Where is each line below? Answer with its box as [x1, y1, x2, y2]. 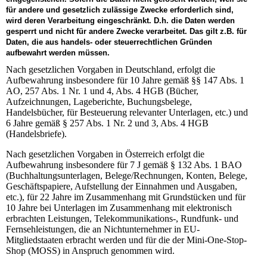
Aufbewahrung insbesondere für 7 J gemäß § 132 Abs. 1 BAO [6, 160, 242, 170]
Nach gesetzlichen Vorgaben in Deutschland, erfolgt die [6, 64, 215, 75]
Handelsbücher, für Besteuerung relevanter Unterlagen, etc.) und [6, 107, 248, 118]
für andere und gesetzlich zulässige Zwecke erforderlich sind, [6, 5, 234, 14]
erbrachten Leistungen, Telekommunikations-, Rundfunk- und [6, 213, 238, 224]
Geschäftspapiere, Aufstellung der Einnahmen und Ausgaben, [6, 181, 237, 192]
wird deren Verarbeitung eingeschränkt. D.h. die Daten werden [6, 16, 235, 25]
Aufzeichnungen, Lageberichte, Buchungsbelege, [6, 97, 192, 107]
